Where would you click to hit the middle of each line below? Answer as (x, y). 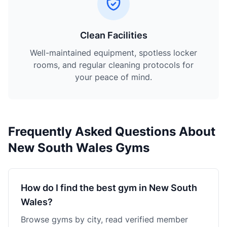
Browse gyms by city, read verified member (104, 219)
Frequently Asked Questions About (112, 131)
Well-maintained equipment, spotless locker (113, 53)
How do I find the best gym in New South (109, 188)
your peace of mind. (113, 77)
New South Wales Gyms (79, 148)
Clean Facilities (113, 35)
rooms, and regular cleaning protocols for (113, 65)
